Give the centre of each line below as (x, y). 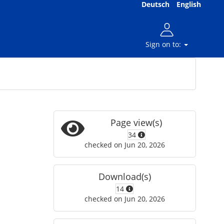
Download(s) (124, 176)
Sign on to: (164, 44)
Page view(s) (136, 122)
